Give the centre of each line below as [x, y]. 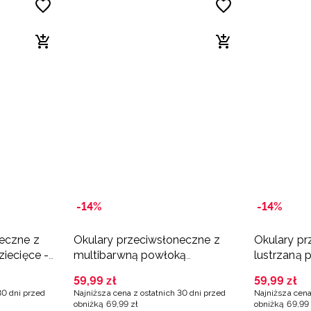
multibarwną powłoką [130, 255]
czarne [272, 271]
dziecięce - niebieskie [128, 271]
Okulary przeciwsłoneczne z [147, 240]
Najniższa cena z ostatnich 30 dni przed [150, 293]
